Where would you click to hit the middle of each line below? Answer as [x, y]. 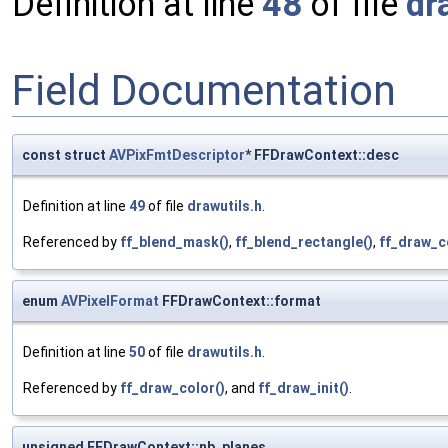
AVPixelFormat [110, 301]
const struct [65, 155]
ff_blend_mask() [174, 242]
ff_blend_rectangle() [304, 242]
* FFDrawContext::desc [322, 155]
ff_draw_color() [172, 388]
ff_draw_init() [303, 388]
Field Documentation [204, 90]
